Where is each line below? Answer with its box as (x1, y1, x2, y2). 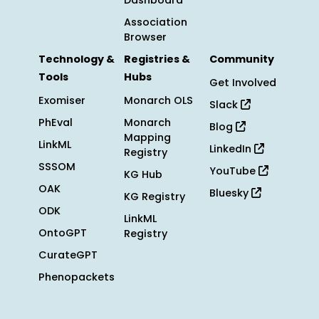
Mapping (124, 130, 171, 145)
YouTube (209, 164, 258, 178)
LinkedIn (209, 142, 254, 156)
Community (209, 52, 275, 66)
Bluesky (209, 186, 251, 200)
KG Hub (124, 167, 162, 182)
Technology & (38, 52, 115, 66)
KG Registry (124, 189, 185, 204)
